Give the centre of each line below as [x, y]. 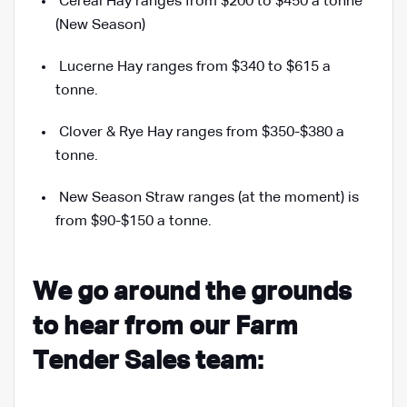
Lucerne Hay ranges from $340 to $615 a [195, 68]
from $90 [85, 222]
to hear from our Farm [165, 328]
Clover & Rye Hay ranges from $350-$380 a [202, 133]
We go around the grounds [192, 293]
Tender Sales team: [148, 362]
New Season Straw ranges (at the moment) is [209, 199]
